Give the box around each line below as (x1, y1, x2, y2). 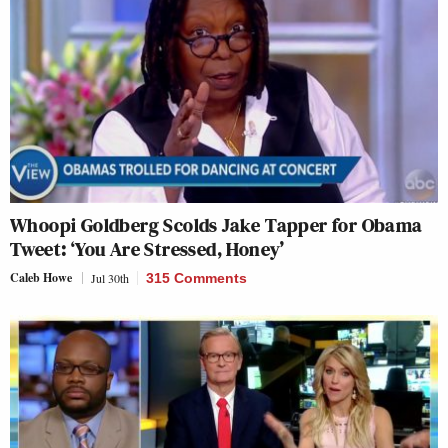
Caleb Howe (10, 268, 72, 286)
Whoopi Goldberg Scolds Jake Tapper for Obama (10, 210, 423, 239)
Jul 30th (91, 269, 129, 286)
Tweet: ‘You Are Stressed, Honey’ (10, 234, 285, 263)
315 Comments (146, 269, 247, 286)
